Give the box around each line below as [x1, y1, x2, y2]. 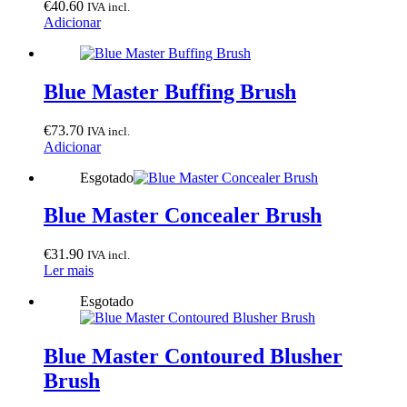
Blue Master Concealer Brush [44, 203, 322, 228]
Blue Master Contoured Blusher [44, 344, 342, 369]
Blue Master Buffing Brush [44, 79, 296, 104]
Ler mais [44, 263, 94, 279]
